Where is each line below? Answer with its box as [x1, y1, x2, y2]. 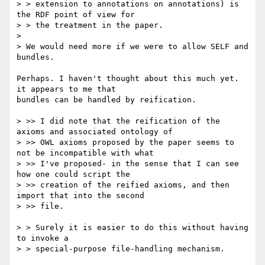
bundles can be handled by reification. [17, 95, 196, 105]
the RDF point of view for [17, 10, 135, 20]
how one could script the [17, 170, 130, 179]
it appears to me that [17, 85, 116, 94]
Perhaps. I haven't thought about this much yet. [17, 74, 239, 83]
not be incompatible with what [17, 148, 154, 158]
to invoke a [17, 234, 69, 243]
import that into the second [17, 191, 144, 201]
